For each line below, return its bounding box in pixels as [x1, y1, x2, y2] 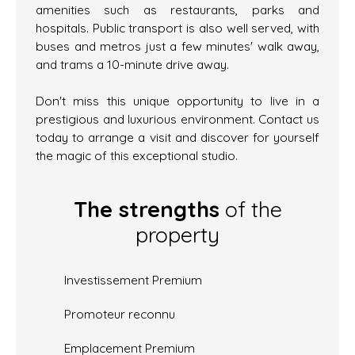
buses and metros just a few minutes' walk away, [36, 38, 319, 55]
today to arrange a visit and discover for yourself [36, 129, 319, 146]
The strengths [73, 196, 219, 223]
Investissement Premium [64, 272, 202, 288]
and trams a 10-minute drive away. [36, 56, 229, 73]
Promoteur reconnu [64, 306, 175, 323]
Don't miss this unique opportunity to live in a [36, 93, 319, 109]
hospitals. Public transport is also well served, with [36, 20, 319, 36]
